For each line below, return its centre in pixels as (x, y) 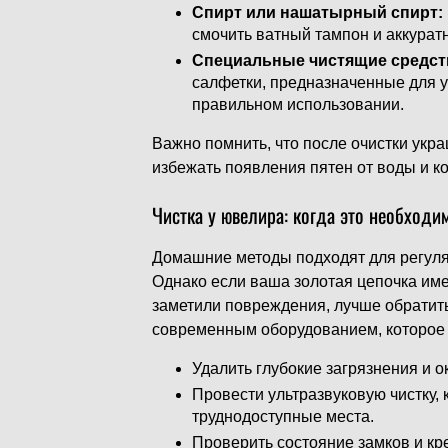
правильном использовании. (298, 104)
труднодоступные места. (283, 416)
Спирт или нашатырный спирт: (317, 12)
